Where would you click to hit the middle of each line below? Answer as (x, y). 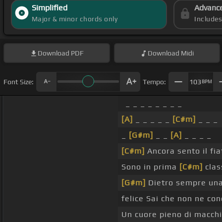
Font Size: (19, 82)
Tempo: (154, 82)
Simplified (49, 8)
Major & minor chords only (75, 19)
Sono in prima (150, 167)
